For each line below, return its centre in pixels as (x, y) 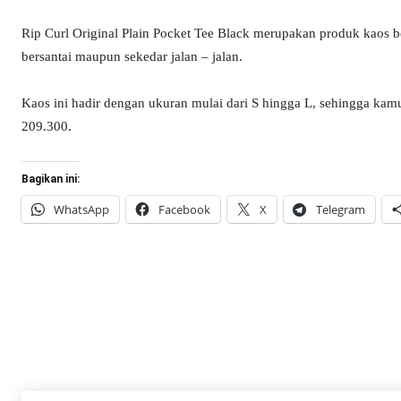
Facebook (184, 210)
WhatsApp (81, 210)
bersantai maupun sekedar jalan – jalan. (132, 57)
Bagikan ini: (51, 179)
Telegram (341, 210)
